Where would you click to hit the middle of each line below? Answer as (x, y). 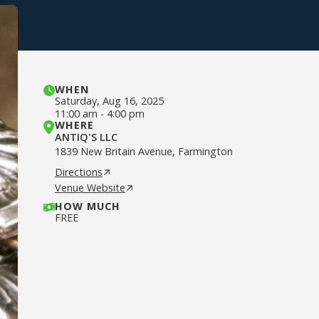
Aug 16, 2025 (133, 101)
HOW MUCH (87, 206)
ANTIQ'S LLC (86, 137)
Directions (78, 172)
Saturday (75, 101)
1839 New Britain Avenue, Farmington (143, 151)
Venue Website (90, 188)
